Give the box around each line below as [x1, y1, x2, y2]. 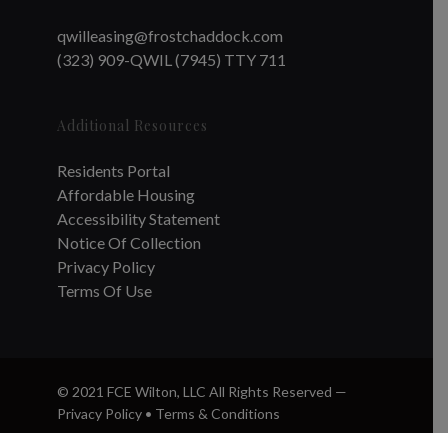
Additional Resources [56, 115, 208, 135]
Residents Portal [56, 160, 170, 180]
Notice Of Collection [56, 232, 201, 252]
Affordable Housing [56, 184, 195, 204]
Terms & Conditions [154, 404, 280, 422]
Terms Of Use [56, 280, 152, 300]
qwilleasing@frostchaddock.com [56, 25, 283, 45]
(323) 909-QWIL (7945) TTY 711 [56, 49, 286, 69]
